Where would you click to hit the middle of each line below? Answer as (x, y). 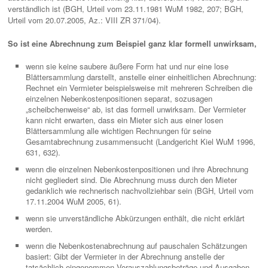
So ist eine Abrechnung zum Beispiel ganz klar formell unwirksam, (132, 43)
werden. (39, 229)
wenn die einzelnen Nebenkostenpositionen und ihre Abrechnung (137, 169)
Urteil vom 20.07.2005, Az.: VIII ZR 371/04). (84, 20)
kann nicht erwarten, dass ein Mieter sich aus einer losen (124, 120)
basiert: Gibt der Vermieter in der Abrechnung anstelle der (125, 256)
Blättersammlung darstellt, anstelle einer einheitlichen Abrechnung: (141, 77)
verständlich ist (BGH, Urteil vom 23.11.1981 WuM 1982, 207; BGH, (126, 9)
